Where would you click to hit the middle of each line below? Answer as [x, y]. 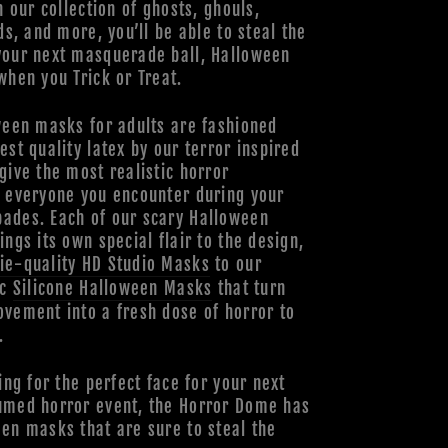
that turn [249, 288]
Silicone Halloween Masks [112, 288]
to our [235, 264]
